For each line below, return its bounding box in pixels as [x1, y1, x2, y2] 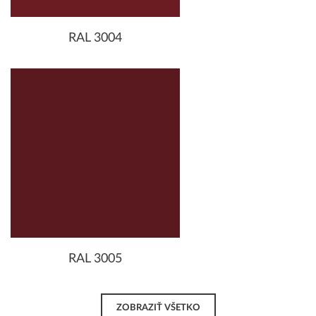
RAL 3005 [68, 252, 122, 265]
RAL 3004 [68, 31, 122, 44]
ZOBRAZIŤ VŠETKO [116, 303, 200, 312]
